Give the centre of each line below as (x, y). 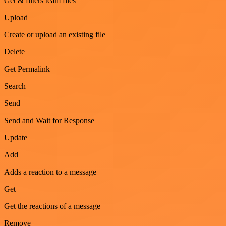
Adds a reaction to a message (50, 172)
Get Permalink (27, 69)
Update (16, 138)
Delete (14, 52)
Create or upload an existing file (55, 35)
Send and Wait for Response (49, 121)
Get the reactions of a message (52, 206)
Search (15, 86)
